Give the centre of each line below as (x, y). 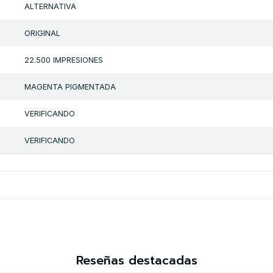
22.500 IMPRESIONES (63, 60)
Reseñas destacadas (136, 260)
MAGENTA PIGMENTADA (70, 87)
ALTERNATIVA (50, 6)
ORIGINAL (42, 33)
